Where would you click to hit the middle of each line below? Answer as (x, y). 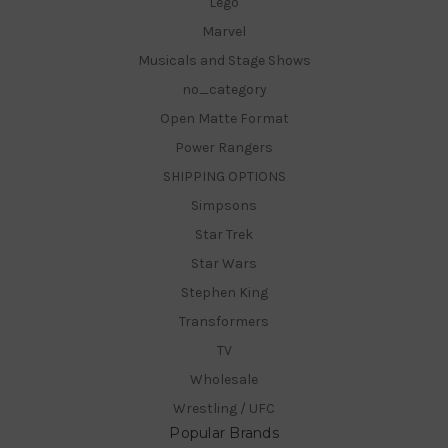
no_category (224, 90)
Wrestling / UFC (224, 408)
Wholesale (224, 379)
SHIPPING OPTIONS (224, 177)
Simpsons (224, 206)
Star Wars (224, 263)
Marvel (224, 32)
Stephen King (224, 292)
